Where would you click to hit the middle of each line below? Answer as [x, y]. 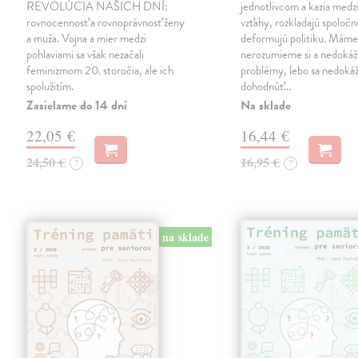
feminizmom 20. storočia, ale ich [100, 71]
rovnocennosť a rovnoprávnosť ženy [106, 23]
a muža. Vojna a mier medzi [87, 39]
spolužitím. [50, 87]
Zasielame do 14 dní [77, 106]
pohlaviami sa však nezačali [86, 55]
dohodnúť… [266, 87]
